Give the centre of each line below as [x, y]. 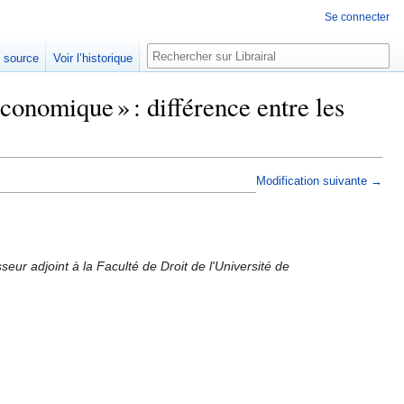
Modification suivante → [319, 182]
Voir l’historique [93, 59]
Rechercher [196, 53]
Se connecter [357, 17]
